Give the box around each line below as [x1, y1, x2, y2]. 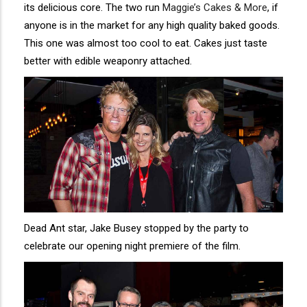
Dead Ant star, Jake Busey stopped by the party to [24, 222, 249, 235]
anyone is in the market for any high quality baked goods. [24, 19, 280, 32]
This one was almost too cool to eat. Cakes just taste [24, 36, 267, 49]
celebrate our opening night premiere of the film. [24, 240, 241, 253]
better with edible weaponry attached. [24, 54, 192, 67]
